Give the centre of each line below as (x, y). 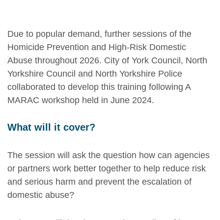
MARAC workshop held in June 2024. (81, 100)
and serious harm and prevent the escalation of (99, 181)
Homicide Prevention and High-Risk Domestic (97, 47)
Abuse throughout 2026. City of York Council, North (107, 60)
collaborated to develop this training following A (99, 87)
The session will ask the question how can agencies (109, 155)
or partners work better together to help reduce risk (107, 168)
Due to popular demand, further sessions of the (99, 34)
